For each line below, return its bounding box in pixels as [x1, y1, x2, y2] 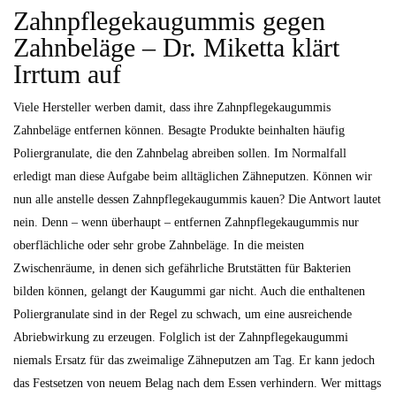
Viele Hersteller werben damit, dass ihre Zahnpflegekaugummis [13, 101, 331, 114]
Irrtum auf [13, 59, 121, 88]
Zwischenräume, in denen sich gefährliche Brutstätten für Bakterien [13, 262, 351, 275]
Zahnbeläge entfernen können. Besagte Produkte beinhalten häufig [13, 124, 345, 137]
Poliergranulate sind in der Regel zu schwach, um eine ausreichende [13, 308, 352, 321]
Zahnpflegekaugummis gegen [13, 6, 325, 35]
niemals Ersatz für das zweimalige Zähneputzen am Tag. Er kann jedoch [13, 354, 375, 367]
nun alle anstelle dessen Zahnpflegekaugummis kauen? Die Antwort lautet [13, 193, 381, 206]
